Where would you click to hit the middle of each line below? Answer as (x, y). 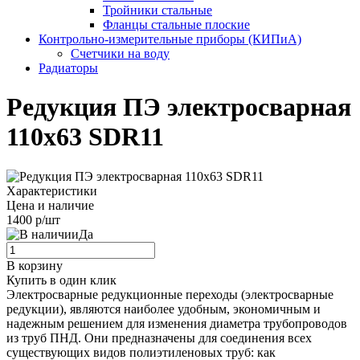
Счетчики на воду (120, 53)
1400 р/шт (33, 219)
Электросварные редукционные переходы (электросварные (170, 294)
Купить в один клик (61, 280)
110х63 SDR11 (85, 137)
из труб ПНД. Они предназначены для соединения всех (159, 337)
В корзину (35, 265)
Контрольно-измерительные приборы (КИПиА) (170, 39)
